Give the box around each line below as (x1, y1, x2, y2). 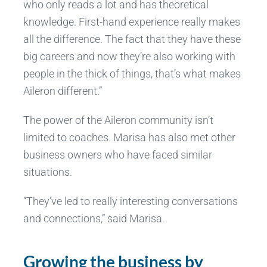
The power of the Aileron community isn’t (23, 114, 213, 127)
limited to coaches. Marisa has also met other (23, 131, 235, 144)
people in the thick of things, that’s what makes (23, 67, 241, 80)
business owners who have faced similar (23, 148, 212, 162)
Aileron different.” (23, 85, 102, 98)
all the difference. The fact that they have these (23, 33, 241, 46)
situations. (23, 166, 72, 179)
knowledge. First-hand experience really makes (23, 15, 240, 29)
